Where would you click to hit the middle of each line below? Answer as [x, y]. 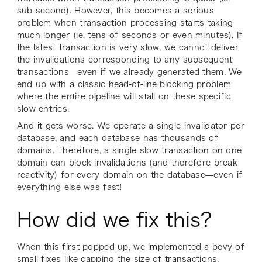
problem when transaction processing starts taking [125, 23]
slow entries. [44, 109]
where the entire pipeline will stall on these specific [124, 97]
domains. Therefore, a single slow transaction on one [129, 151]
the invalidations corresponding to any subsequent [125, 60]
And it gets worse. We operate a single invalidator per [130, 126]
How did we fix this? [114, 220]
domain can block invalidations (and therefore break [127, 163]
